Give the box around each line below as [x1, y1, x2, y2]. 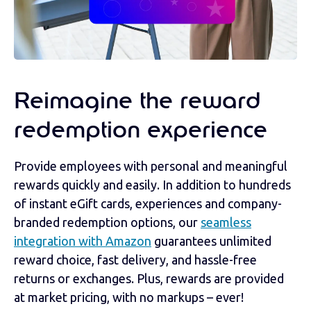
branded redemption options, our [14, 215, 201, 230]
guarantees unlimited [151, 234, 271, 249]
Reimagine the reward [14, 91, 261, 114]
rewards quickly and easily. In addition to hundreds [14, 178, 291, 192]
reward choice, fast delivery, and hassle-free [14, 253, 257, 267]
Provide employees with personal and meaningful [14, 159, 287, 174]
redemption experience [14, 120, 267, 143]
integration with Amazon [14, 234, 151, 249]
